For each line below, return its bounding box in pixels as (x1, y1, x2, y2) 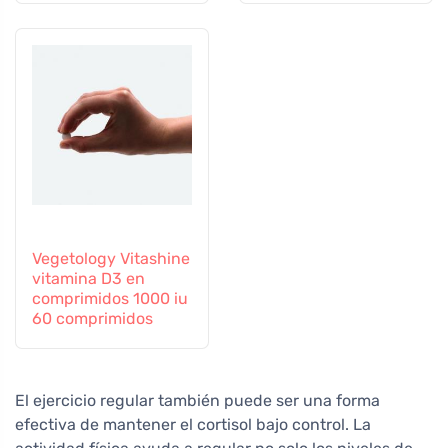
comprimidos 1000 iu (32, 289, 188, 309)
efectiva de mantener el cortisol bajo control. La (15, 415, 371, 435)
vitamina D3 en (32, 269, 145, 289)
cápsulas (256, 3, 323, 23)
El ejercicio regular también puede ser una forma (15, 391, 380, 411)
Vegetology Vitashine (32, 249, 190, 269)
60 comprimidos (32, 309, 153, 329)
